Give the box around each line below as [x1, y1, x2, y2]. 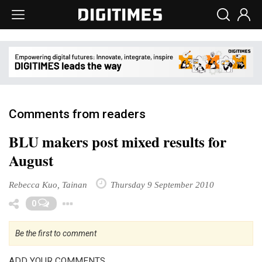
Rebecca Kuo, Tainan [9, 179, 87, 189]
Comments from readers [9, 106, 146, 121]
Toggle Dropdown [107, 196, 172, 206]
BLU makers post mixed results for [9, 130, 226, 153]
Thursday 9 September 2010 [108, 179, 214, 189]
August [9, 149, 53, 171]
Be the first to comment [15, 228, 96, 238]
